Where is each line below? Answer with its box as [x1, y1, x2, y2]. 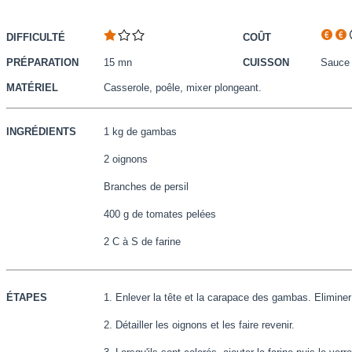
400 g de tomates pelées [104, 208, 216, 220]
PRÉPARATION [6, 57, 79, 68]
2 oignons [104, 153, 148, 165]
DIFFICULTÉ [6, 31, 65, 43]
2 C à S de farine [104, 236, 181, 247]
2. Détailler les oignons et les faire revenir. [104, 319, 295, 331]
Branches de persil [104, 181, 189, 192]
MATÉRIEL [6, 82, 58, 93]
